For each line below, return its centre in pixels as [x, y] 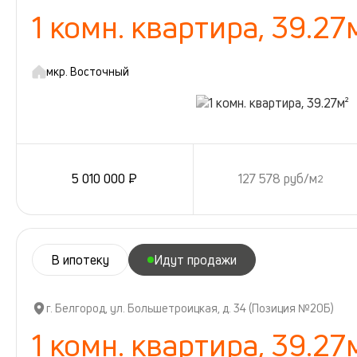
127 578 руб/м [278, 179]
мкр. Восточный [88, 71]
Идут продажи [195, 259]
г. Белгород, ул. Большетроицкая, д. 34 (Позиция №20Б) [190, 308]
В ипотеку [80, 259]
